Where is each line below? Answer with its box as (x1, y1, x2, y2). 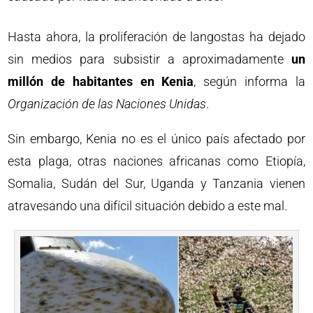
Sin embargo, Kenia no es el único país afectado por (8, 131, 305, 146)
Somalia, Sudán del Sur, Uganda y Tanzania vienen (8, 176, 305, 191)
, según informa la (194, 74, 305, 89)
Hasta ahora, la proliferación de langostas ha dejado (8, 29, 305, 44)
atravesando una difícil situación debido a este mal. (8, 198, 288, 213)
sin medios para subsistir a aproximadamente (8, 52, 291, 66)
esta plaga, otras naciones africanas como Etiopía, (8, 154, 305, 168)
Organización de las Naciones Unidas (8, 96, 207, 111)
